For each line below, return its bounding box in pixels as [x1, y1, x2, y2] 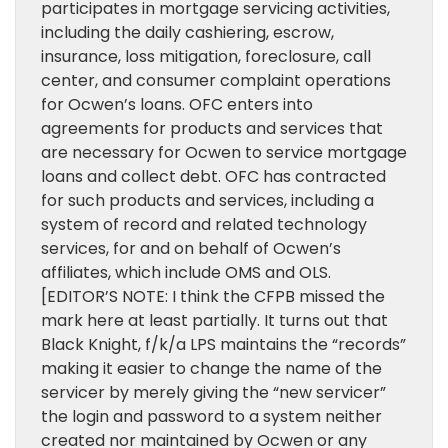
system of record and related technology [41, 213, 367, 236]
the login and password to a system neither [41, 405, 382, 428]
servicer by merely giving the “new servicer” [41, 381, 386, 404]
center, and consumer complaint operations [41, 69, 391, 92]
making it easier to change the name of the [41, 357, 382, 380]
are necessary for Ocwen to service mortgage [41, 141, 407, 164]
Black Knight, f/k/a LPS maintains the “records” [41, 333, 406, 356]
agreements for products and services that [41, 117, 383, 140]
